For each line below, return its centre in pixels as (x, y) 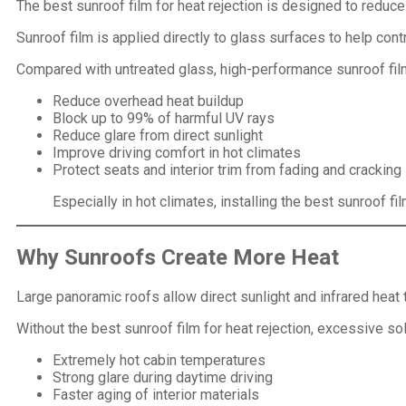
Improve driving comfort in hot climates (177, 153)
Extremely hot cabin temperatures (159, 361)
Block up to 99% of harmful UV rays (164, 119)
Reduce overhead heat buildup (148, 101)
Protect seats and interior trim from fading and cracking (227, 170)
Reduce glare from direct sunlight (158, 136)
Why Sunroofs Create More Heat (178, 258)
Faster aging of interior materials (156, 395)
